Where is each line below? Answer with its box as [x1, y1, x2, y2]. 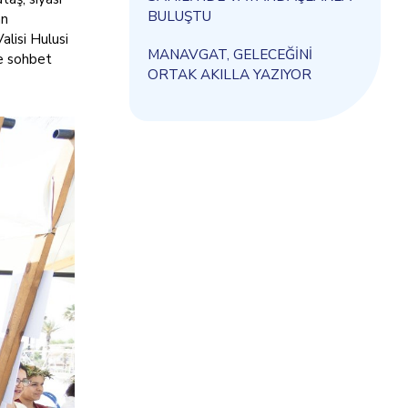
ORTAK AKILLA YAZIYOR [148, 65, 311, 84]
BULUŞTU [148, 6, 211, 25]
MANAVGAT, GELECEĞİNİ [148, 45, 312, 64]
